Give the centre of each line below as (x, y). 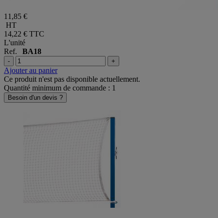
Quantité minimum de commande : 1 (60, 88)
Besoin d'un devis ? (35, 98)
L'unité (15, 43)
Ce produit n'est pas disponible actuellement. (72, 79)
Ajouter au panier (31, 71)
